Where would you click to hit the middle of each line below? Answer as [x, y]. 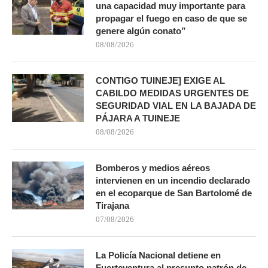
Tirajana [112, 205]
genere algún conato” [141, 31]
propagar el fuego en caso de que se [171, 18]
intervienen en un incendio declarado [173, 180]
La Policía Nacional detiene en [158, 255]
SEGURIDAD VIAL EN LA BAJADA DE [176, 105]
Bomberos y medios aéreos [153, 167]
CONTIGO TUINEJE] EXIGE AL [160, 80]
